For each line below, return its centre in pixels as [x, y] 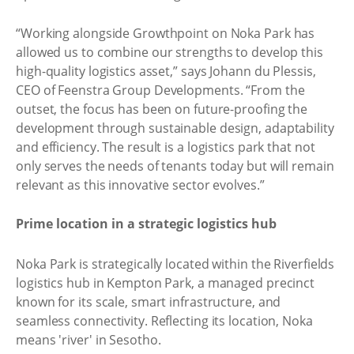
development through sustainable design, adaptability [175, 128]
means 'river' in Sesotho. [88, 339]
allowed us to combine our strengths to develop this [169, 52]
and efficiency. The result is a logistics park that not [166, 147]
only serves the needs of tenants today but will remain [175, 166]
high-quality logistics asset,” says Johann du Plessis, [166, 71]
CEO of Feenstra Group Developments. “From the [160, 90]
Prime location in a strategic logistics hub [146, 224]
